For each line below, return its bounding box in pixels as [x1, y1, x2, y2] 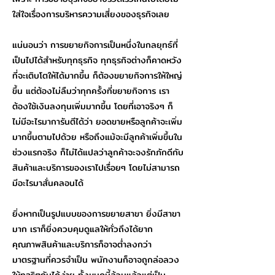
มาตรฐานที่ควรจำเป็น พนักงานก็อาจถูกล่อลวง [12, 253, 179, 266]
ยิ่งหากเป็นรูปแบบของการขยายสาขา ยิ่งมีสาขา [12, 207, 180, 220]
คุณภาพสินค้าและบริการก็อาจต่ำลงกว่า [12, 238, 152, 251]
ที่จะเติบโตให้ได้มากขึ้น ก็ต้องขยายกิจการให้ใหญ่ [12, 69, 182, 82]
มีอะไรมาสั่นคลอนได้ [12, 176, 83, 190]
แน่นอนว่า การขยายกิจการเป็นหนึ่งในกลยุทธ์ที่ [12, 38, 178, 52]
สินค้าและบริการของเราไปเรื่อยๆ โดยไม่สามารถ [12, 161, 180, 174]
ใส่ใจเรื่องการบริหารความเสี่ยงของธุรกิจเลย [12, 7, 169, 21]
